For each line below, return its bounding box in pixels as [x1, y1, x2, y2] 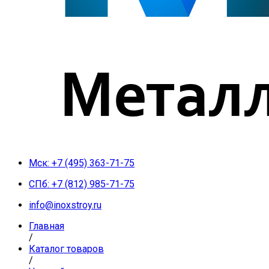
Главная [29, 220, 64, 232]
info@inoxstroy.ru [29, 199, 101, 211]
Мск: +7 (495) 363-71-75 [29, 157, 134, 169]
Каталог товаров [29, 243, 104, 255]
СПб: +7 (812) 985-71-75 [29, 178, 134, 190]
